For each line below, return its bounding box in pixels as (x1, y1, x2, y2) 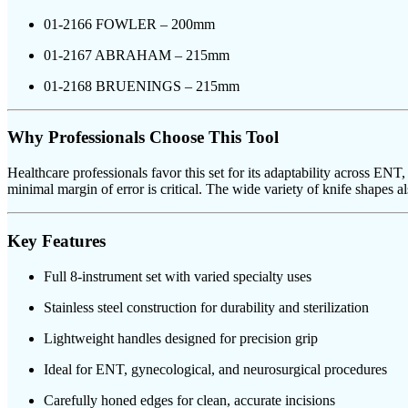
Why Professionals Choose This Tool (7, 127, 279, 148)
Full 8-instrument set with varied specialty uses (44, 268, 311, 284)
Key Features (7, 230, 106, 250)
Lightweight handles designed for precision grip (44, 330, 318, 346)
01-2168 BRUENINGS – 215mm (44, 77, 240, 94)
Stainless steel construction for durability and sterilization (44, 299, 369, 315)
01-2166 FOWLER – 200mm (44, 15, 215, 32)
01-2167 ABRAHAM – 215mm (44, 46, 229, 63)
